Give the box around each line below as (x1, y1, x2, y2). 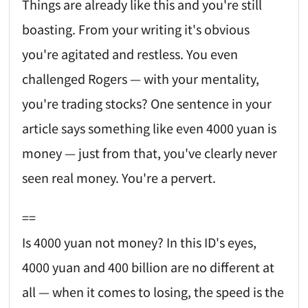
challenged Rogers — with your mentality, (22, 69, 260, 87)
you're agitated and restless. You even (22, 44, 239, 63)
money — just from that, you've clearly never (22, 143, 278, 162)
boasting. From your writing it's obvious (22, 19, 250, 38)
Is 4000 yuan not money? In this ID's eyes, (22, 233, 257, 252)
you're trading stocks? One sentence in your (22, 93, 272, 112)
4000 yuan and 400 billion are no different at (22, 258, 275, 276)
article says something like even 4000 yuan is (22, 118, 277, 137)
